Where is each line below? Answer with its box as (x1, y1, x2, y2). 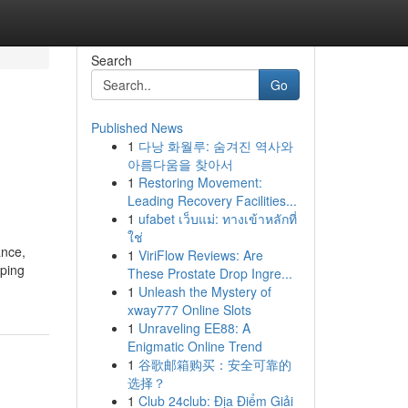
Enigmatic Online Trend (127, 337, 262, 355)
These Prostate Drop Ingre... (127, 264, 292, 282)
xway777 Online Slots (127, 301, 251, 319)
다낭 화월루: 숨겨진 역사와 (138, 137, 293, 155)
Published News (90, 118, 183, 137)
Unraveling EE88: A (138, 319, 250, 337)
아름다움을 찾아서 (127, 155, 233, 173)
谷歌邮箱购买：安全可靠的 (138, 355, 291, 373)
